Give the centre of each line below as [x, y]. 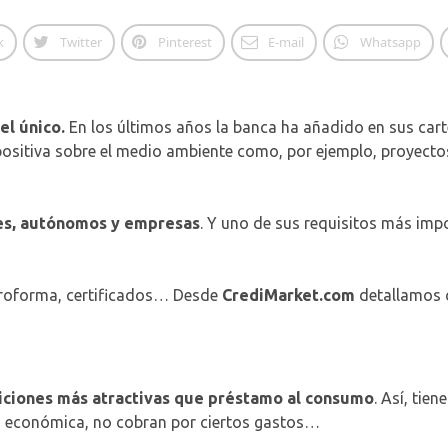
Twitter [80, 42]
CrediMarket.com [288, 295]
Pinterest [184, 42]
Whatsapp [390, 42]
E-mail [285, 42]
